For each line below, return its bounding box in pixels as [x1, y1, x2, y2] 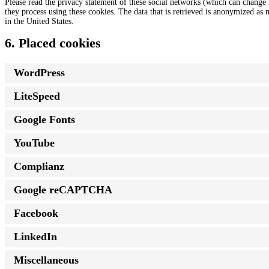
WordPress [14, 67, 65, 79]
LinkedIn [14, 231, 57, 243]
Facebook [14, 207, 58, 220]
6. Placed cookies [5, 35, 101, 50]
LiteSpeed [14, 90, 60, 103]
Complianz [14, 160, 64, 173]
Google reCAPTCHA [14, 184, 112, 196]
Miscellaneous [14, 254, 79, 267]
